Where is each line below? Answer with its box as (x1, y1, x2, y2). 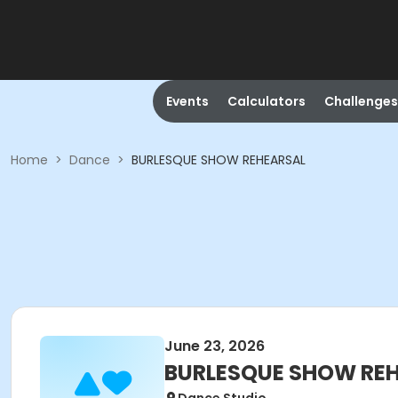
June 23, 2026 (164, 336, 265, 356)
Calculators (227, 92, 306, 110)
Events (165, 92, 209, 110)
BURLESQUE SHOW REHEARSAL (131, 151, 306, 169)
